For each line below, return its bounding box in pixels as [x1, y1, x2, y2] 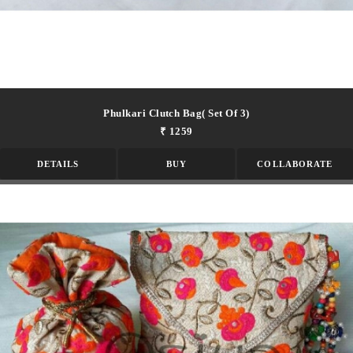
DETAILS [36, 159, 80, 169]
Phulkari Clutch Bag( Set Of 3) [103, 107, 250, 120]
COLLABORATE [257, 159, 333, 169]
